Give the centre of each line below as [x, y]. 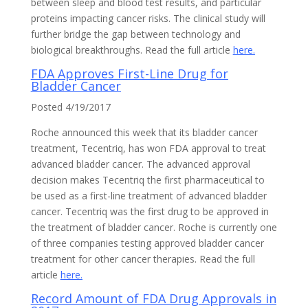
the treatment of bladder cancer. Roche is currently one [154, 227]
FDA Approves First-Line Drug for [129, 74]
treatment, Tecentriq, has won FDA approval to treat [148, 148]
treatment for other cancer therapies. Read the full [143, 259]
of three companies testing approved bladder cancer [147, 243]
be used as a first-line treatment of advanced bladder [148, 196]
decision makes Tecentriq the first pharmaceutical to [147, 180]
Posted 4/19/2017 [70, 107]
